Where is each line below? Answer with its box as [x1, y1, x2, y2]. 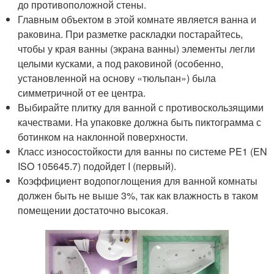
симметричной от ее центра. [18, 85, 146, 100]
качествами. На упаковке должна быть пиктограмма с [18, 114, 262, 129]
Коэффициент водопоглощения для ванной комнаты [18, 173, 258, 188]
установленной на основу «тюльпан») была [18, 70, 217, 85]
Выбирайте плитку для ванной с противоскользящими [18, 100, 264, 114]
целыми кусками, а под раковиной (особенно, [18, 56, 224, 70]
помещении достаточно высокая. [18, 202, 169, 217]
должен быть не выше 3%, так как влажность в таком [18, 188, 259, 202]
